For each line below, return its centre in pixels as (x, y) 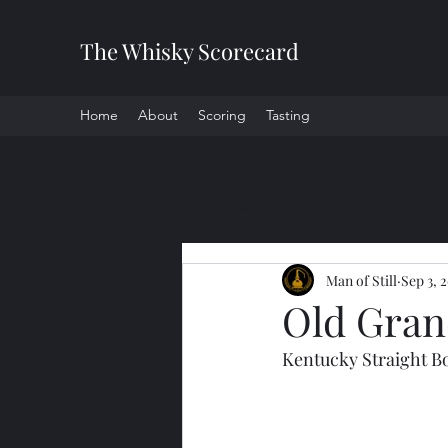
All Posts (216, 202)
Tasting (288, 115)
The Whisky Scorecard (189, 51)
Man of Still (361, 280)
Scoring (222, 115)
